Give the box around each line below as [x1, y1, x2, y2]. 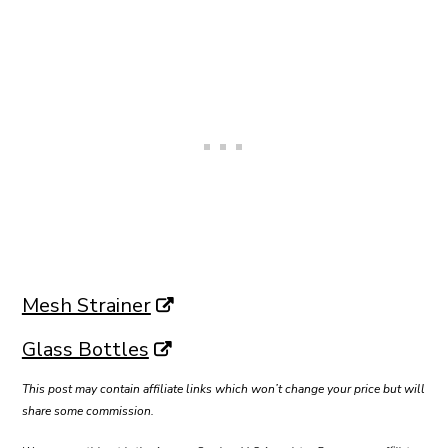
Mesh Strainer [21, 292, 151, 320]
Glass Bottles [21, 336, 149, 364]
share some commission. [21, 403, 154, 420]
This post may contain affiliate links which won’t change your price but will [21, 381, 425, 398]
